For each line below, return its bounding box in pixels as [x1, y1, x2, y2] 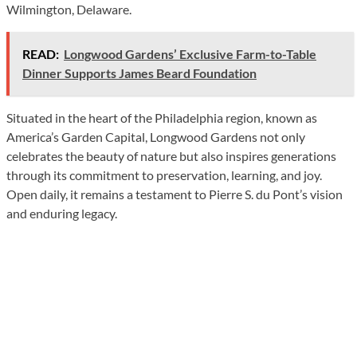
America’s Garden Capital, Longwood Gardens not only [6, 128, 305, 144]
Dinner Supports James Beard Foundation [22, 65, 257, 80]
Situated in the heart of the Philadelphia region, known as [6, 109, 317, 125]
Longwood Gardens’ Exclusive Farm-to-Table [64, 45, 316, 61]
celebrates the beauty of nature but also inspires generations [6, 147, 336, 163]
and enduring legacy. [6, 205, 117, 221]
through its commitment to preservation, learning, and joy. [6, 167, 322, 182]
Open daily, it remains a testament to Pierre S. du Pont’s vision [6, 186, 343, 202]
